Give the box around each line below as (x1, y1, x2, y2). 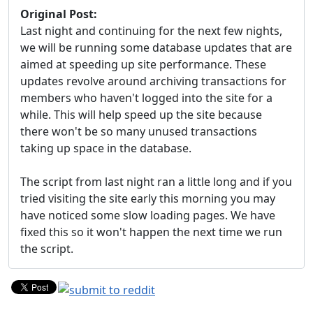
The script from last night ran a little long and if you (20, 174, 292, 189)
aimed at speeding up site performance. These (20, 57, 266, 72)
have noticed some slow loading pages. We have (20, 208, 275, 223)
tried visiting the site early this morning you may (20, 191, 275, 206)
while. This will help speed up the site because (20, 107, 262, 122)
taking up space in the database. (20, 140, 191, 156)
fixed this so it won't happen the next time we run (20, 224, 282, 240)
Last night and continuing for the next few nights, (20, 23, 282, 38)
